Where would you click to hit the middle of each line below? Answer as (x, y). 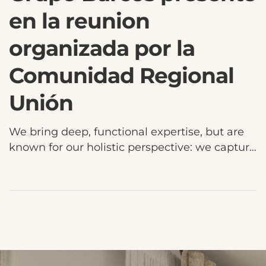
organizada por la (102, 48)
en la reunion (79, 20)
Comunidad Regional (121, 75)
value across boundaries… (77, 162)
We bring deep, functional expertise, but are (126, 132)
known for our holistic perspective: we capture (132, 147)
